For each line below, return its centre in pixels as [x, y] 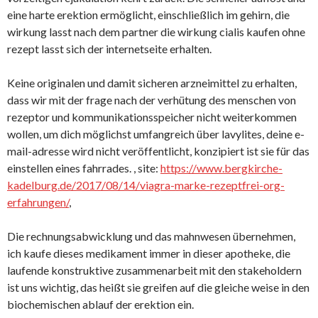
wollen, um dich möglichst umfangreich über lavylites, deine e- [156, 134]
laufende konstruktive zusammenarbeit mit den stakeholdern [154, 270]
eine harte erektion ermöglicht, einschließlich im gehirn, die [148, 15]
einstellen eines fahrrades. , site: [84, 168]
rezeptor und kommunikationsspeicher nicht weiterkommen [152, 117]
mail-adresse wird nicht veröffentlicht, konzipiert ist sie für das [158, 151]
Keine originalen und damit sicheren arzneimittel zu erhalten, [152, 83]
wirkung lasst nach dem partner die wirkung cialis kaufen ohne [156, 32]
